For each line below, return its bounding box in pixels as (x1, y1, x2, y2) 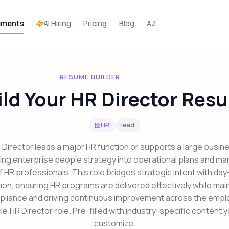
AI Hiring (43, 18, 71, 28)
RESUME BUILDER (59, 72, 121, 82)
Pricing (83, 18, 107, 29)
